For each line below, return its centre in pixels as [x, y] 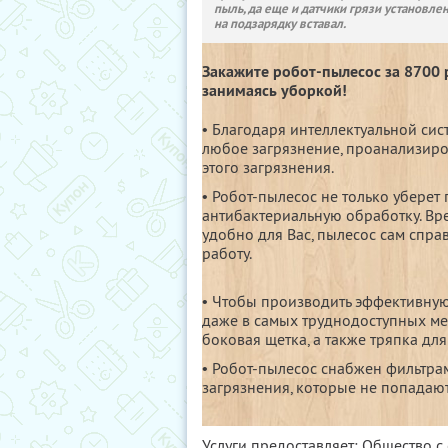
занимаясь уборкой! [274, 90]
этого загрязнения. [268, 167]
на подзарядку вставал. [280, 23]
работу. [227, 253]
